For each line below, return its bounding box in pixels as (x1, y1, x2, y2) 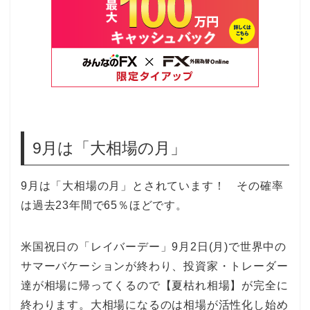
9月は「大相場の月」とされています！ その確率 (21, 179, 284, 192)
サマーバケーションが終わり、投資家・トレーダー (21, 259, 289, 272)
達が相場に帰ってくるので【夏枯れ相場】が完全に (21, 279, 289, 291)
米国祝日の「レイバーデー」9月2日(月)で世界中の (21, 240, 286, 253)
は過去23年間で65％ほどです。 (21, 199, 188, 211)
